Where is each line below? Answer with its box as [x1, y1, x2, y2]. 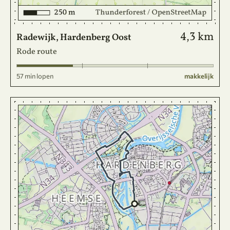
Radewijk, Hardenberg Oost [16, 31, 131, 44]
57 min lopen [16, 72, 53, 80]
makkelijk [184, 72, 214, 80]
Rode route [16, 46, 57, 57]
